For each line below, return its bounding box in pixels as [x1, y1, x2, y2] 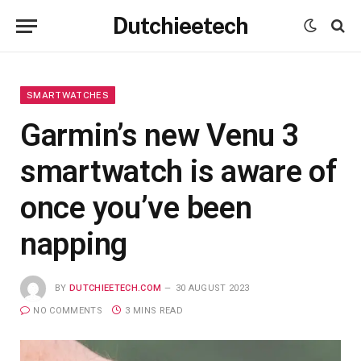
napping [20, 226, 128, 262]
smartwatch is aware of [20, 154, 338, 189]
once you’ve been [20, 190, 252, 226]
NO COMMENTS [33, 305, 102, 316]
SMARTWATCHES [27, 90, 109, 100]
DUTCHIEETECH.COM [69, 282, 162, 293]
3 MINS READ [125, 305, 183, 316]
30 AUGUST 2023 [175, 282, 250, 293]
